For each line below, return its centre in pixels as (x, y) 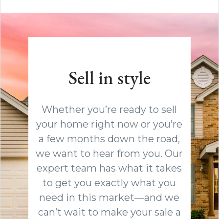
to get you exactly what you (109, 183)
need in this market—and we (109, 197)
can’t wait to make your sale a (109, 212)
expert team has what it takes (109, 168)
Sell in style (109, 79)
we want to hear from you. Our (109, 153)
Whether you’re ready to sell (109, 109)
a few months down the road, (109, 139)
